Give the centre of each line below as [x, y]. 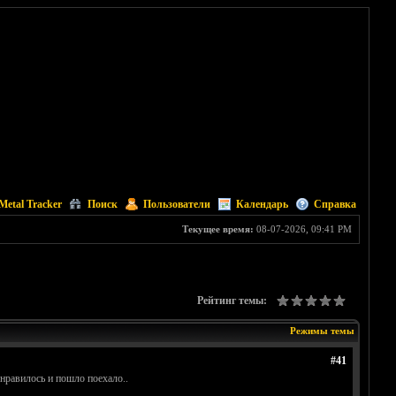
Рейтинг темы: [232, 301]
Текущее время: [217, 229]
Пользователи [176, 204]
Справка [335, 204]
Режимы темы [322, 331]
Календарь [262, 204]
